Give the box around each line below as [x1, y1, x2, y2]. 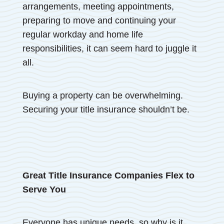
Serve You [22, 184, 66, 194]
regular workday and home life [22, 29, 143, 39]
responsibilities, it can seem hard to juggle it [22, 43, 196, 53]
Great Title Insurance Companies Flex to [22, 170, 194, 180]
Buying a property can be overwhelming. [22, 90, 183, 100]
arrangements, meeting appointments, [22, 1, 174, 11]
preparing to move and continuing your [22, 15, 176, 25]
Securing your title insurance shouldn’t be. [22, 104, 189, 114]
